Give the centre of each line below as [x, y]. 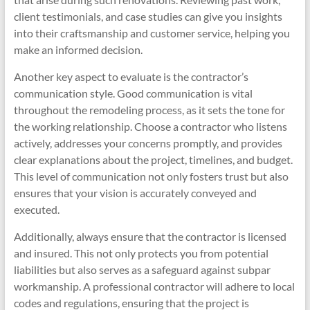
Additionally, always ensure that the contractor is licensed [150, 236]
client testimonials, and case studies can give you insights [148, 16]
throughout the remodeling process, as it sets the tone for [149, 110]
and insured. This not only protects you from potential [141, 253]
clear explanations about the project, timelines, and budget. [153, 159]
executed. [36, 209]
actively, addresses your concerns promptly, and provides [148, 143]
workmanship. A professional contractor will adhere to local [154, 286]
